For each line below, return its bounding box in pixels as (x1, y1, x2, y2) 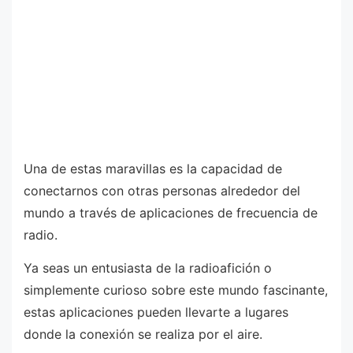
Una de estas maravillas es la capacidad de (24, 161, 282, 177)
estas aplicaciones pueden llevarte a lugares (24, 303, 288, 320)
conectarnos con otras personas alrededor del (24, 183, 300, 199)
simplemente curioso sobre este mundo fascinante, (24, 281, 328, 298)
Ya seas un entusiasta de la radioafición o (24, 259, 272, 276)
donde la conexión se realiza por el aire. (24, 325, 262, 342)
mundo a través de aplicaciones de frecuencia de (24, 205, 318, 221)
